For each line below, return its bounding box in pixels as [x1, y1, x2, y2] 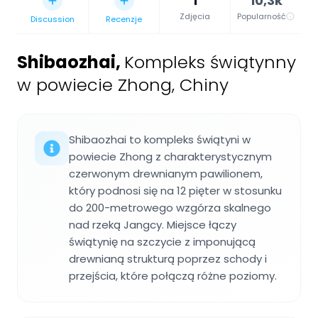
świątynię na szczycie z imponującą [69, 234, 256, 250]
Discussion [31, 13, 75, 26]
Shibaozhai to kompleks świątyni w [69, 132, 251, 148]
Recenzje [106, 13, 142, 26]
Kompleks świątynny [124, 50, 296, 75]
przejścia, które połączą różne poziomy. [69, 268, 277, 284]
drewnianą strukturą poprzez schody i [69, 251, 267, 267]
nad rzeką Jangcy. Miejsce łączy [69, 217, 236, 233]
